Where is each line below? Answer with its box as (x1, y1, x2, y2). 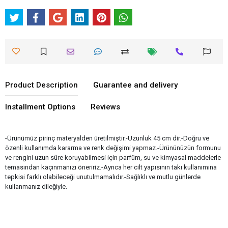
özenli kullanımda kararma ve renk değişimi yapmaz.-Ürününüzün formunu (5, 144, 221, 152)
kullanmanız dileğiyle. (5, 182, 67, 190)
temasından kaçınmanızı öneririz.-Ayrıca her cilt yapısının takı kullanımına (5, 163, 217, 171)
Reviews (91, 102, 120, 111)
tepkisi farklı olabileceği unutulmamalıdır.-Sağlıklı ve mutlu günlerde (5, 173, 201, 181)
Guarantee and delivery (93, 80, 178, 90)
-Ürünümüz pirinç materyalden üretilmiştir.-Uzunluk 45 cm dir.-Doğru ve (5, 134, 209, 142)
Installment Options (5, 102, 75, 111)
